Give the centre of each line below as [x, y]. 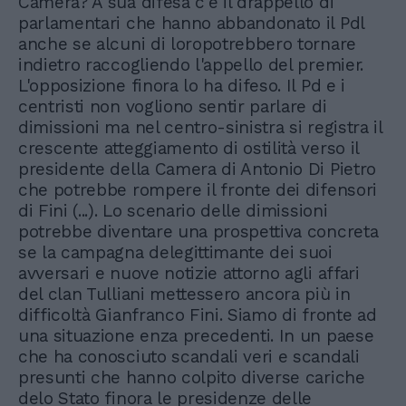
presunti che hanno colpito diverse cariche [192, 378]
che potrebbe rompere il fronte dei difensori [198, 190]
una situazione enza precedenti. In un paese [196, 336]
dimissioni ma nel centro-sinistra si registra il [200, 128]
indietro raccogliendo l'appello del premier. [191, 65]
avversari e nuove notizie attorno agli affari [189, 274]
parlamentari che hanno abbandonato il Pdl [191, 24]
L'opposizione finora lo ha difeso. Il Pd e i [182, 86]
